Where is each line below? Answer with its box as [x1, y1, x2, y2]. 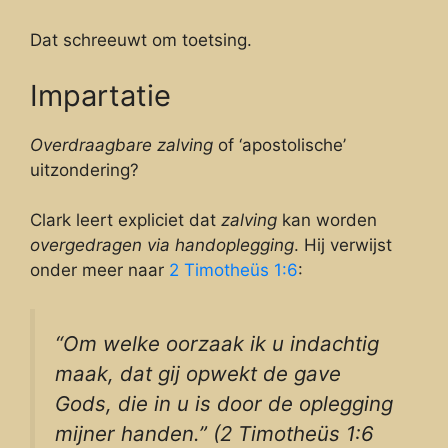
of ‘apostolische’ [213, 134, 346, 155]
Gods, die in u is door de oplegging [55, 390, 393, 416]
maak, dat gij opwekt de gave [55, 360, 341, 386]
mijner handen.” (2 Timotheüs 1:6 [55, 420, 374, 446]
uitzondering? [30, 159, 139, 180]
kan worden [277, 210, 377, 231]
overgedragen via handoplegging [30, 235, 294, 256]
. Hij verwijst [294, 235, 392, 256]
